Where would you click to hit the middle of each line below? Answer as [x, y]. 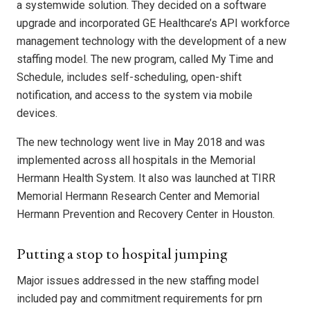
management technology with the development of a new [152, 42]
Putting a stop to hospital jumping [122, 256]
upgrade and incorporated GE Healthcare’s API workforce [153, 24]
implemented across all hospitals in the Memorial [136, 161]
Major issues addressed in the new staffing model [138, 281]
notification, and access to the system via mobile [135, 95]
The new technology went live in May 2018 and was [141, 143]
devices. [37, 113]
